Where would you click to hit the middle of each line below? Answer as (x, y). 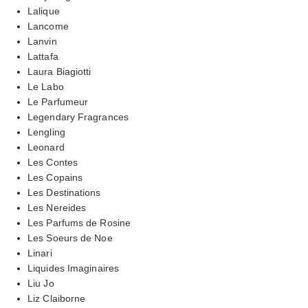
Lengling (46, 132)
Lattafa (43, 56)
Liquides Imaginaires (73, 268)
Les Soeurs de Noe (70, 238)
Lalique (44, 11)
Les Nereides (57, 207)
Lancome (48, 26)
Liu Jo (41, 283)
